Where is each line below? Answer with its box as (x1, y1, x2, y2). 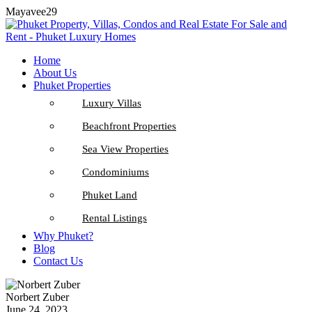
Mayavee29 (6, 6, 57, 17)
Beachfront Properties (82, 120, 176, 132)
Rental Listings (82, 212, 147, 224)
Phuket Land (82, 189, 137, 201)
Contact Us (33, 255, 83, 267)
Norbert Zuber (6, 291, 69, 303)
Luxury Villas (82, 97, 141, 109)
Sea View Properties (82, 143, 169, 155)
